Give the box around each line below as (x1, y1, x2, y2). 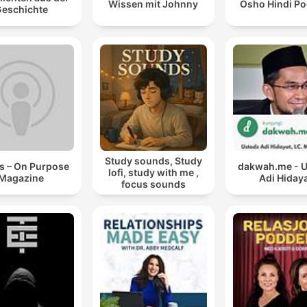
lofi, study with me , (108, 166, 199, 178)
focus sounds (121, 177, 186, 190)
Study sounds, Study (104, 154, 202, 167)
